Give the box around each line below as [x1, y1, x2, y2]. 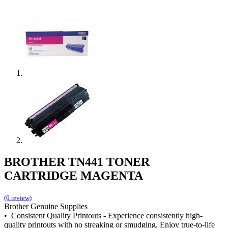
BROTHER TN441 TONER [4, 155, 150, 168]
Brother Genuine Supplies [4, 202, 88, 211]
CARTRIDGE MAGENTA [4, 168, 143, 182]
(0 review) [4, 193, 32, 202]
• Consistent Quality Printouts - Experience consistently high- [4, 211, 203, 220]
